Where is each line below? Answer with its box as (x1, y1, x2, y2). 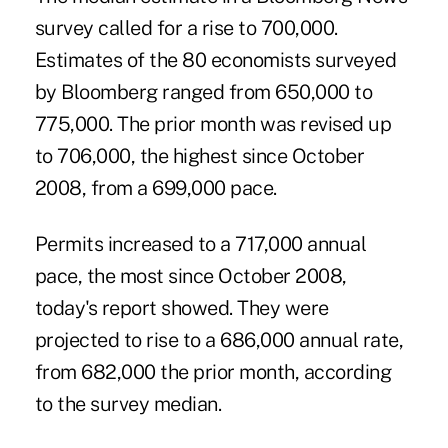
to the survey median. (34, 392, 222, 417)
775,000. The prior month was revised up (34, 112, 392, 137)
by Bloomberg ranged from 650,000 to (34, 80, 373, 105)
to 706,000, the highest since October (34, 144, 365, 169)
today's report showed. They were (34, 296, 329, 321)
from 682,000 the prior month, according (34, 360, 392, 385)
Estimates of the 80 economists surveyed (34, 48, 397, 73)
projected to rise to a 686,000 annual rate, (34, 328, 404, 353)
